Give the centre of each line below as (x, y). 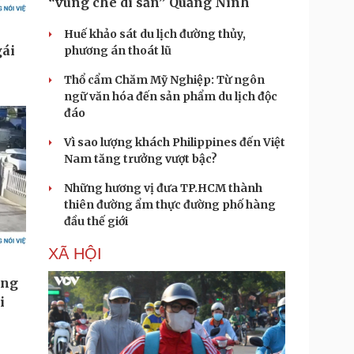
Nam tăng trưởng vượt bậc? (141, 159)
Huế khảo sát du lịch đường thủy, (155, 34)
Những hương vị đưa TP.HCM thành (163, 188)
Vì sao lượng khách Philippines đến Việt (175, 142)
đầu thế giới (96, 221)
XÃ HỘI (75, 254)
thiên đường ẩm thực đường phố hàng (170, 205)
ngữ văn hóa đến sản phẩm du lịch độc (171, 96)
